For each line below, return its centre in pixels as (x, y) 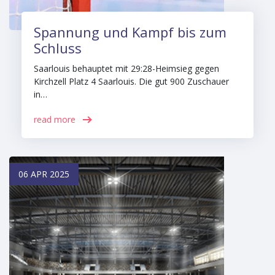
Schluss (58, 48)
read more (55, 119)
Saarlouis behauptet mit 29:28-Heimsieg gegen (126, 68)
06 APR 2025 (44, 174)
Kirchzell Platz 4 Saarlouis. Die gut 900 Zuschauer (131, 81)
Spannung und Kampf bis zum (130, 32)
